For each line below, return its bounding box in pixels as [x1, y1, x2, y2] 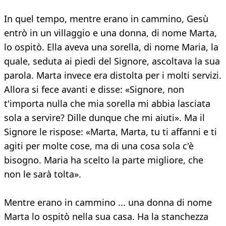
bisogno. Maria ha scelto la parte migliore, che [4, 154, 203, 166]
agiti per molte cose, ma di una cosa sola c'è [4, 140, 194, 152]
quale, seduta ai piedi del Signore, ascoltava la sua [4, 55, 220, 68]
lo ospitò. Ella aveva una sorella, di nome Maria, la [4, 41, 218, 53]
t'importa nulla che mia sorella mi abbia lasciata [4, 97, 210, 110]
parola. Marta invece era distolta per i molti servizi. [4, 69, 221, 82]
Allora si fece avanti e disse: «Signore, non [4, 83, 184, 96]
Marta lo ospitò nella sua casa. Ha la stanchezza [4, 210, 208, 223]
